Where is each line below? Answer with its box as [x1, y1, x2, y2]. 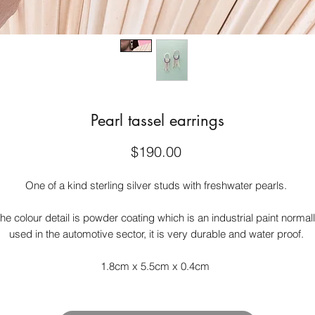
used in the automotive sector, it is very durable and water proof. [8, 227, 307, 240]
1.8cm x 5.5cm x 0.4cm [100, 259, 215, 273]
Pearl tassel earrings [91, 110, 224, 130]
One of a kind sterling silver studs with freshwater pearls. [25, 179, 290, 192]
